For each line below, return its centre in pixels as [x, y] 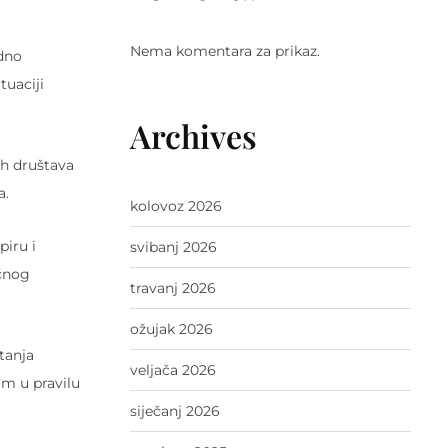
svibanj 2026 [173, 247]
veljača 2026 [172, 370]
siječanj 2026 [174, 411]
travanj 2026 [172, 288]
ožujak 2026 [171, 329]
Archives [193, 136]
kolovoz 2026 [175, 206]
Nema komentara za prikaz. [224, 51]
